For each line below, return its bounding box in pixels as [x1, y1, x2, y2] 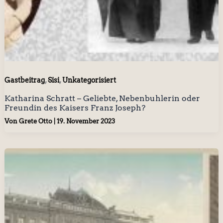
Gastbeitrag [4, 76, 45, 85]
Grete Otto [18, 117, 54, 125]
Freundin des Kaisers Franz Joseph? [4, 103, 145, 112]
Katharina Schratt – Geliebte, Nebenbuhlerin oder [4, 93, 200, 103]
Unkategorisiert [62, 76, 116, 85]
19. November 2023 [56, 117, 115, 125]
